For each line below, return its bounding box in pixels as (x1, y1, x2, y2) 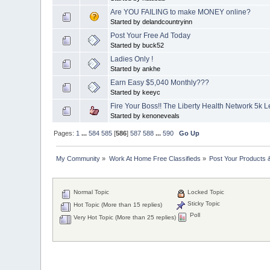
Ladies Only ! (110, 54, 154, 63)
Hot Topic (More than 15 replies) (72, 201, 163, 209)
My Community (56, 154, 101, 162)
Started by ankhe (110, 64, 161, 72)
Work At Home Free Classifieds (108, 154, 201, 162)
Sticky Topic (186, 200, 221, 207)
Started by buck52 (110, 41, 165, 49)
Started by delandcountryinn (110, 17, 193, 25)
